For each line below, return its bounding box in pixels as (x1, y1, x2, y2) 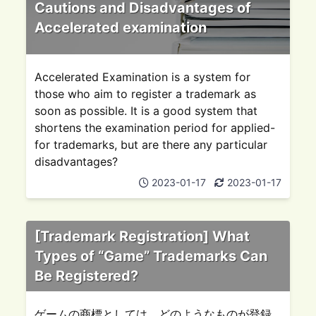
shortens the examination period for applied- (35, 121, 276, 135)
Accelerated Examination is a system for (35, 70, 251, 84)
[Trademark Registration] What (35, 228, 250, 245)
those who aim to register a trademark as (35, 87, 257, 101)
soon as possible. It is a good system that (35, 104, 258, 118)
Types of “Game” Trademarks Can (35, 248, 268, 265)
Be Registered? (35, 267, 139, 284)
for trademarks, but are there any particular (35, 138, 268, 152)
